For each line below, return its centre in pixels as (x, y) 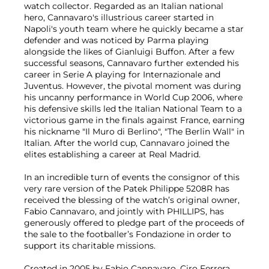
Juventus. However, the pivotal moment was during (133, 86)
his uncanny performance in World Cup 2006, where (133, 97)
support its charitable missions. (90, 245)
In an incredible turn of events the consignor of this (132, 177)
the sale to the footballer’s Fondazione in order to (128, 234)
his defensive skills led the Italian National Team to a (133, 108)
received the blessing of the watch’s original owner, (132, 200)
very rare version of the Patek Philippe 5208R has (127, 188)
